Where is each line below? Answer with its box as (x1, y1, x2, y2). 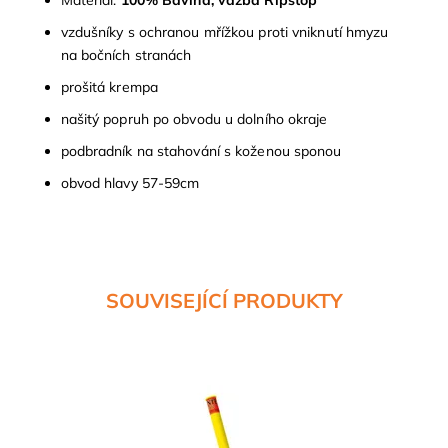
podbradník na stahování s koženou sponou (60, 142, 342, 161)
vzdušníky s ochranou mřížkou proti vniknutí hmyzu (60, 23, 389, 42)
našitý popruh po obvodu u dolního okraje (60, 110, 328, 129)
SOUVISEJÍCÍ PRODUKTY (105, 288, 343, 314)
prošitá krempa (60, 78, 158, 97)
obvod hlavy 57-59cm (60, 174, 200, 193)
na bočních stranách (60, 46, 192, 65)
